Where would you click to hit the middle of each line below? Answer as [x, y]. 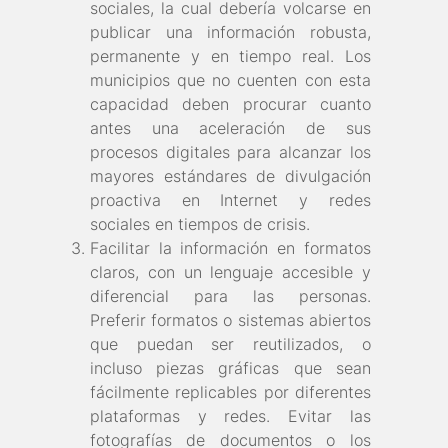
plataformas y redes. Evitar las [230, 416]
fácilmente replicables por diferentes [230, 392]
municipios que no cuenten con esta [230, 80]
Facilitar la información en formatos [230, 248]
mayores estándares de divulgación [230, 176]
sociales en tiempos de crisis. [200, 224]
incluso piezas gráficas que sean [230, 368]
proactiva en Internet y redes [230, 200]
